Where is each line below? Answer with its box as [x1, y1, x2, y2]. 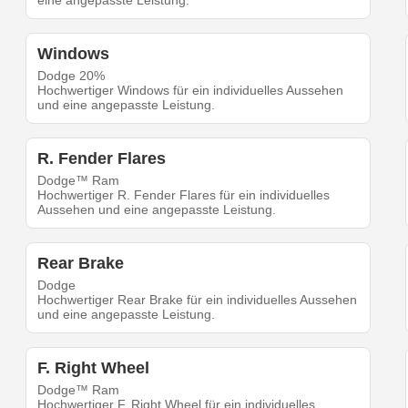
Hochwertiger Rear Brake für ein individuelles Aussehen [37, 292, 358, 308]
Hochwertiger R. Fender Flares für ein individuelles [37, 188, 331, 203]
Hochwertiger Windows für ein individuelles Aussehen [37, 83, 344, 98]
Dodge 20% [37, 68, 106, 84]
